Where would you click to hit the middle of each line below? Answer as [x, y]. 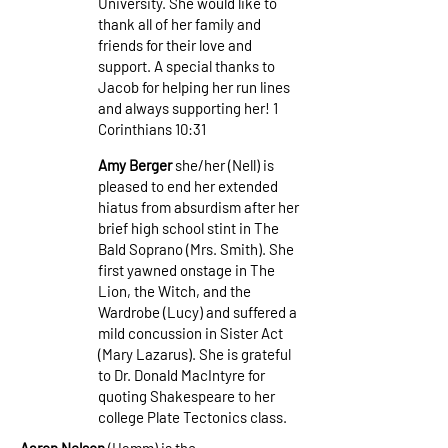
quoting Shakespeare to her [186, 396]
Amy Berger [135, 165]
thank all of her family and [179, 24]
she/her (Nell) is [223, 165]
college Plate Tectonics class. [192, 417]
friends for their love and [175, 45]
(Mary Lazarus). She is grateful [194, 354]
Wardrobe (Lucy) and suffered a [197, 312]
